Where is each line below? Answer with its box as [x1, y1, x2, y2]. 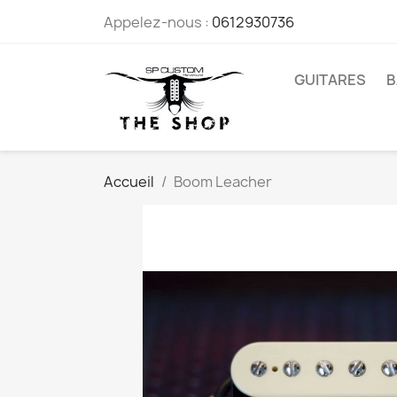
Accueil [104, 172, 154, 191]
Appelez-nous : [104, 12, 212, 32]
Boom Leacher [174, 172, 272, 191]
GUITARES [294, 70, 366, 90]
